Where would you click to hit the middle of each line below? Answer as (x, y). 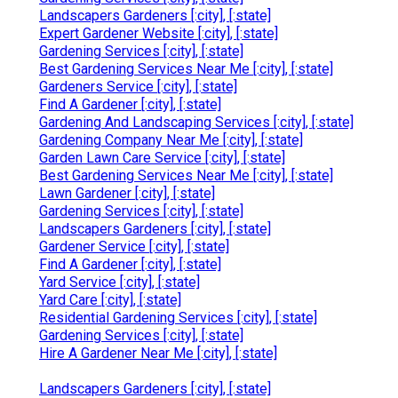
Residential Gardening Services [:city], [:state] (178, 317)
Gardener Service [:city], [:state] (134, 246)
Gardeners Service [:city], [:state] (138, 86)
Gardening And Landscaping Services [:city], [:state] (196, 122)
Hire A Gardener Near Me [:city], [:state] (158, 353)
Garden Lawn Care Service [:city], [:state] (162, 157)
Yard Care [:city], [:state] (110, 299)
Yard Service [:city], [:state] (119, 282)
